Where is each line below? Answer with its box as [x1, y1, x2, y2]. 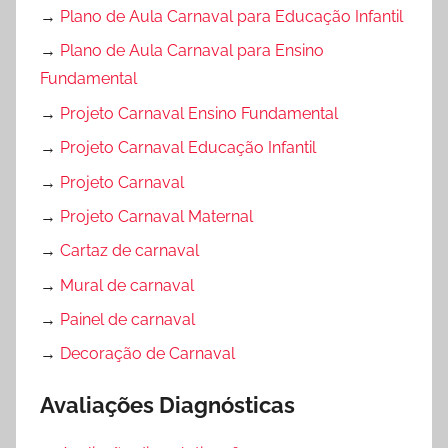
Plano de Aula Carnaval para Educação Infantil [60, 7, 403, 27]
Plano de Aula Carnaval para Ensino [60, 41, 324, 61]
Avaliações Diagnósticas [40, 392, 295, 419]
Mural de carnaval [60, 275, 194, 295]
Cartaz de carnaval [60, 241, 199, 261]
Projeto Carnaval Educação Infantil [60, 138, 316, 158]
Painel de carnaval [60, 310, 195, 330]
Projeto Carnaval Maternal [60, 206, 253, 226]
